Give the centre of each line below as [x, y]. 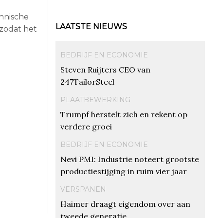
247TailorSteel [87, 82]
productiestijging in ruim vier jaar [123, 171]
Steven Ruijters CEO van [105, 69]
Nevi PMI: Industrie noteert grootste [129, 159]
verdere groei [86, 126]
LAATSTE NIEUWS [91, 26]
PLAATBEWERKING [95, 100]
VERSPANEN [83, 189]
